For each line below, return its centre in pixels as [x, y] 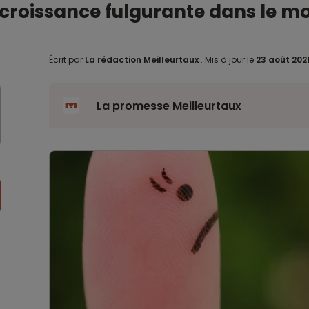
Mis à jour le [229, 60]
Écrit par [67, 60]
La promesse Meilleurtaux [169, 106]
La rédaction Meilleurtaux [141, 60]
